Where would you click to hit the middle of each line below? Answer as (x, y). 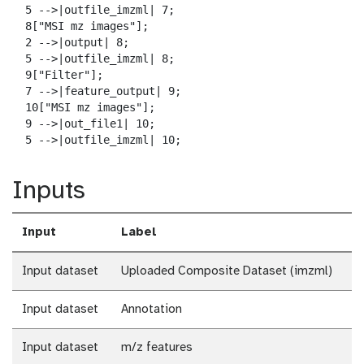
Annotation (152, 310)
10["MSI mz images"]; (84, 108)
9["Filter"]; (58, 75)
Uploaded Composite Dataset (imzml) (227, 272)
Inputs (49, 192)
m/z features (157, 348)
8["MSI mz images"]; (80, 26)
